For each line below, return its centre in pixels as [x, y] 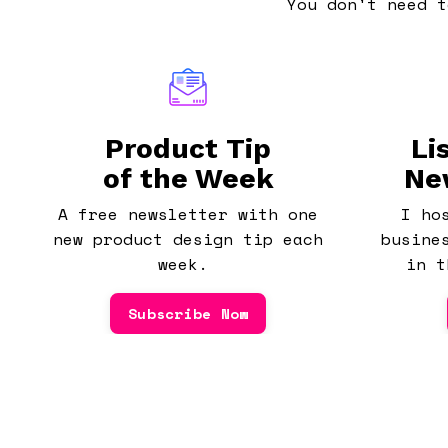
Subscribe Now [188, 313]
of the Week [188, 178]
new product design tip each [188, 238]
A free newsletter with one [188, 213]
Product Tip [188, 148]
